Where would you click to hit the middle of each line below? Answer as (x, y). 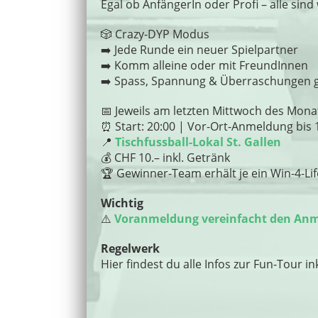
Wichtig (122, 203)
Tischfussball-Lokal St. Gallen (198, 142)
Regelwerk (130, 248)
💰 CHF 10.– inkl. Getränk (165, 158)
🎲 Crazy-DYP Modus (155, 34)
